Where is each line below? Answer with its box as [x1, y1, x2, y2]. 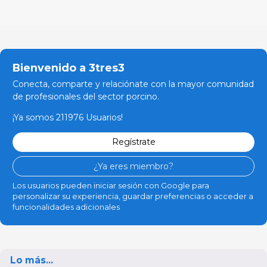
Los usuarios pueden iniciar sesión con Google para [13, 181, 209, 190]
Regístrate [111, 136, 156, 148]
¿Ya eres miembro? [94, 160, 173, 172]
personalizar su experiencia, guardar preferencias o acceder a [13, 191, 253, 201]
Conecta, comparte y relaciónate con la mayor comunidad [13, 78, 254, 89]
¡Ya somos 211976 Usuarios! [13, 111, 123, 123]
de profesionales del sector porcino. [13, 91, 159, 102]
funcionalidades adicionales [13, 202, 120, 212]
